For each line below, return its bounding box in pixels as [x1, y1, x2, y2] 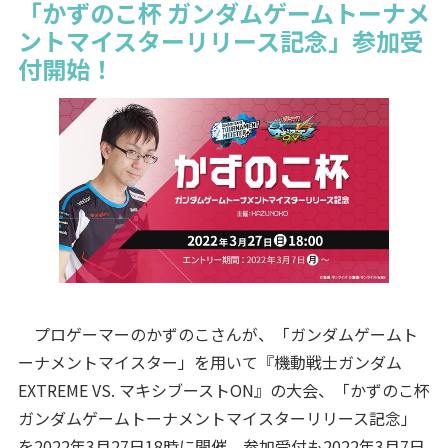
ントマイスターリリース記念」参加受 [17, 22, 424, 58]
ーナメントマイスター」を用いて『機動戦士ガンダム [17, 349, 402, 374]
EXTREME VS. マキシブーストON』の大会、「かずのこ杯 [17, 377, 430, 402]
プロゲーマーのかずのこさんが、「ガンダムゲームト [17, 321, 418, 346]
